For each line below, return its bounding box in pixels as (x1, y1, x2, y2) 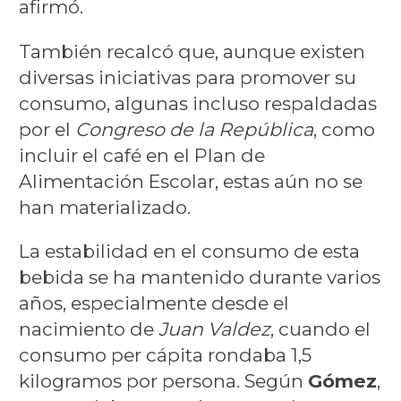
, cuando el (269, 318, 371, 341)
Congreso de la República (74, 117, 313, 141)
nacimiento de (18, 318, 158, 341)
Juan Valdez (158, 318, 270, 341)
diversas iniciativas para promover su (18, 65, 356, 89)
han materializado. (18, 195, 191, 218)
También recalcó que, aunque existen (18, 39, 365, 63)
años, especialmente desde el (18, 292, 289, 315)
